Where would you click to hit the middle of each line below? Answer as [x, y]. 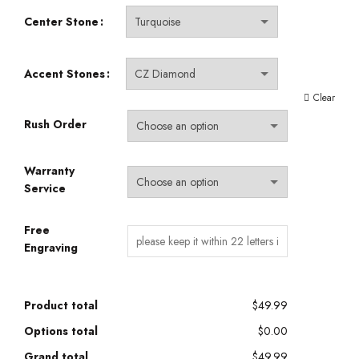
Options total [61, 331]
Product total [61, 305]
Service [45, 188]
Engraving [51, 248]
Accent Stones [65, 74]
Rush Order [55, 124]
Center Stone [61, 22]
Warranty [49, 171]
